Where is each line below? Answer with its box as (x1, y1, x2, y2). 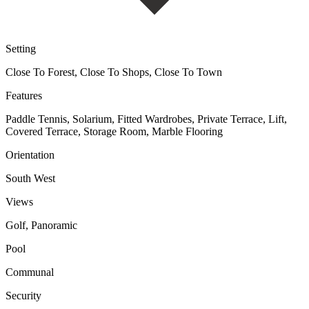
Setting (6, 42, 36, 54)
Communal (6, 266, 54, 278)
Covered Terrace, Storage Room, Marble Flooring (6, 125, 223, 137)
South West (6, 172, 55, 184)
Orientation (6, 148, 54, 161)
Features (6, 89, 42, 101)
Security (6, 289, 41, 301)
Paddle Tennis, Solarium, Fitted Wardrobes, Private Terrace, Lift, (6, 112, 287, 125)
